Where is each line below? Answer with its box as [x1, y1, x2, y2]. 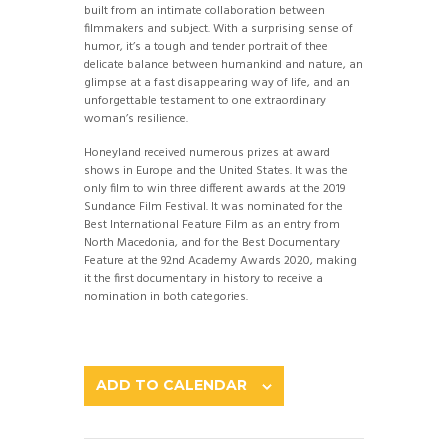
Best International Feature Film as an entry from [84, 215, 340, 235]
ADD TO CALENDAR [96, 376, 247, 395]
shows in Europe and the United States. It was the [84, 161, 348, 181]
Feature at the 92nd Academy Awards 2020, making [84, 251, 357, 271]
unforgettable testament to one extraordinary [84, 91, 326, 111]
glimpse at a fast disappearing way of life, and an [84, 73, 350, 93]
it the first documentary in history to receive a [84, 269, 323, 289]
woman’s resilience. [84, 109, 188, 129]
